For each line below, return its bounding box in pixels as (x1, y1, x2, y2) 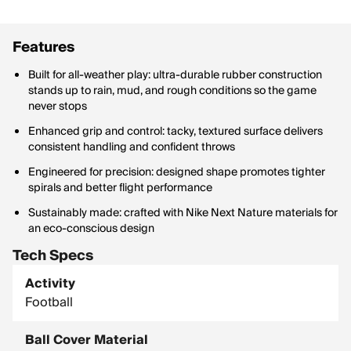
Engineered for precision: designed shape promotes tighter (28, 163, 325, 182)
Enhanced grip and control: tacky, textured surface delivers (28, 122, 323, 141)
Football (25, 291, 73, 313)
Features (13, 35, 74, 60)
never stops (28, 97, 87, 116)
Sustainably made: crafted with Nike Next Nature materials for (28, 204, 338, 223)
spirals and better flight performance (28, 179, 212, 197)
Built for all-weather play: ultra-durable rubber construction (28, 66, 322, 85)
